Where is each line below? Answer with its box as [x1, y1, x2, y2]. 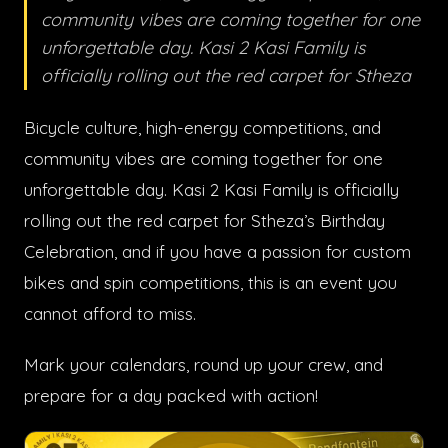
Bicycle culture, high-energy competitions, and [24, 117, 381, 138]
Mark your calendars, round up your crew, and [24, 354, 383, 375]
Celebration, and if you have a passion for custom [24, 241, 411, 262]
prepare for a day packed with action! [24, 385, 318, 406]
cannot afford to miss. [24, 303, 196, 324]
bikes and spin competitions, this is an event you [24, 272, 397, 293]
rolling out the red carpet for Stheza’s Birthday [24, 210, 385, 231]
